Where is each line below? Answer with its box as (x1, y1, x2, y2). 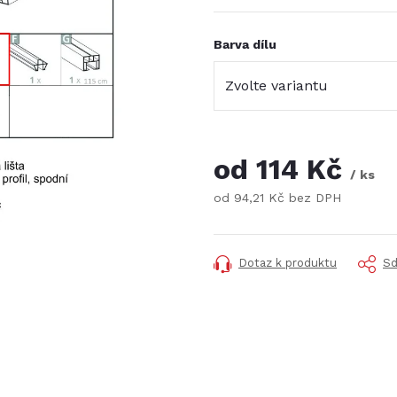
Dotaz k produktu (238, 256, 337, 269)
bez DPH (284, 191, 341, 205)
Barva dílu (214, 37, 276, 51)
